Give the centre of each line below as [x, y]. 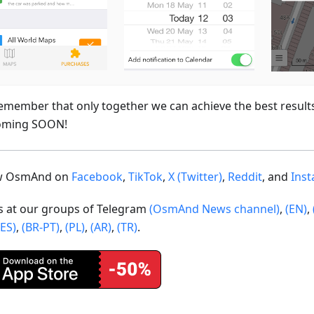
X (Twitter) [195, 176]
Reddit [245, 176]
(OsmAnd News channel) [214, 209]
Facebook [97, 176]
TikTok [145, 176]
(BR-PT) [41, 227]
